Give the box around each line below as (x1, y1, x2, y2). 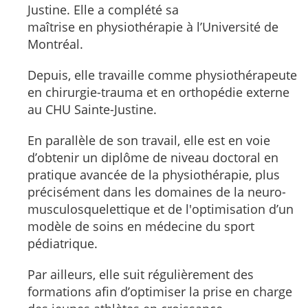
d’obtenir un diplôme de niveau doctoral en (27, 148, 278, 166)
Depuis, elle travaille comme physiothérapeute (27, 66, 297, 83)
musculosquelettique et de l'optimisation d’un (27, 200, 294, 217)
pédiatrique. (27, 234, 98, 252)
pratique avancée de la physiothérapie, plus (27, 166, 280, 183)
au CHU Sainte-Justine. (27, 100, 157, 118)
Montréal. (27, 35, 83, 52)
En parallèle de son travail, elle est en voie (27, 131, 270, 148)
